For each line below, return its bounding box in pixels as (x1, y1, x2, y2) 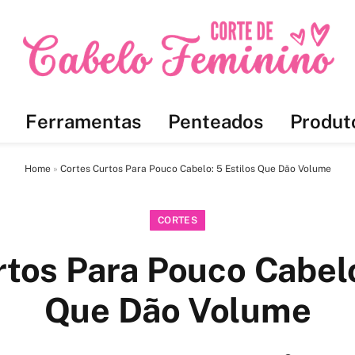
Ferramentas (25, 110, 141, 132)
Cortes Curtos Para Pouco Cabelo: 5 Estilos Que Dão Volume (59, 163, 331, 174)
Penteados (167, 110, 263, 132)
